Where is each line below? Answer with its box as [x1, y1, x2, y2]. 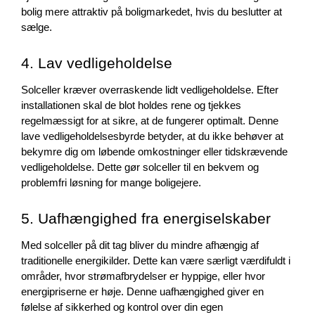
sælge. [21, 22, 52, 33]
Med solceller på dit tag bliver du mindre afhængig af [21, 240, 259, 251]
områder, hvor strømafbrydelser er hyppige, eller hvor [21, 271, 265, 282]
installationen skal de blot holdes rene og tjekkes [21, 100, 241, 111]
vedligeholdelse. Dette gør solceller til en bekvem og [21, 162, 259, 173]
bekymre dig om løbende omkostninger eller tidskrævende [21, 146, 288, 157]
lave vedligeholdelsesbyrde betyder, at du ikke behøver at [21, 131, 283, 142]
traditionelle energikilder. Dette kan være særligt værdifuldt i [21, 255, 290, 266]
